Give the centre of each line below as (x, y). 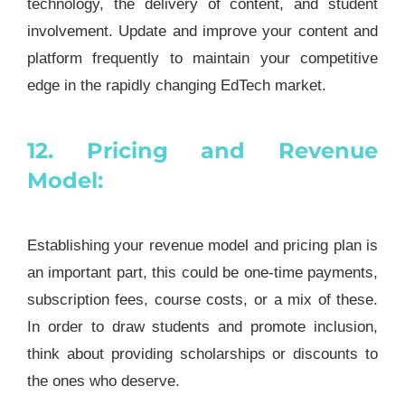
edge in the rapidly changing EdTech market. (176, 86)
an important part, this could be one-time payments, (202, 272)
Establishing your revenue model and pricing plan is (202, 245)
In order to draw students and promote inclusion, (202, 326)
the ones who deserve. (103, 381)
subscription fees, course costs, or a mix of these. (202, 299)
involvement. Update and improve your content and (202, 32)
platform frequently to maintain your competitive (202, 59)
